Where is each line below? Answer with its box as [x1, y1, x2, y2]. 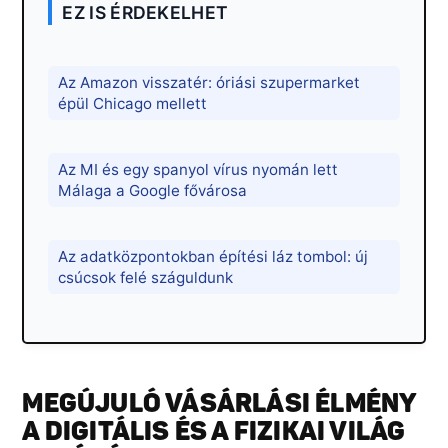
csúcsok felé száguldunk [58, 268, 234, 288]
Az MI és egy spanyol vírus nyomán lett [58, 160, 339, 180]
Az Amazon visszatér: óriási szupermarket [58, 73, 361, 93]
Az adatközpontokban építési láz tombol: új [58, 247, 369, 267]
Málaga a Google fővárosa [58, 181, 248, 201]
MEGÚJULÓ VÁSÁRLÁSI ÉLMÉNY [22, 388, 417, 420]
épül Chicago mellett [58, 94, 208, 114]
